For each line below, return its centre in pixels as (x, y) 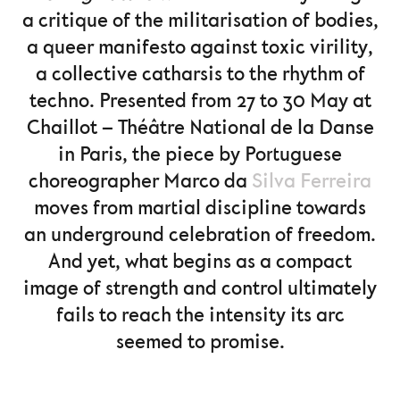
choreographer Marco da (140, 182)
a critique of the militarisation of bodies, (200, 21)
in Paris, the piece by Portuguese (200, 155)
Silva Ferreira (312, 182)
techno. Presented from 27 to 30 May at (200, 101)
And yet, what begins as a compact (200, 262)
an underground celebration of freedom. (200, 235)
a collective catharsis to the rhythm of (200, 75)
